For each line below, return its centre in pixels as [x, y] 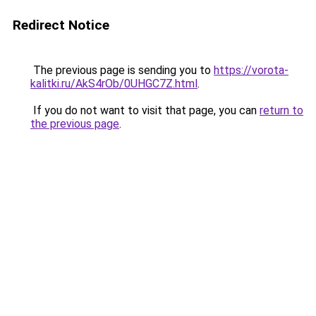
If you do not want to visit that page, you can [145, 110]
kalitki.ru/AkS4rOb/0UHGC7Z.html [114, 84]
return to [281, 110]
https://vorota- [251, 70]
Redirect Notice [61, 25]
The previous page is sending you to [122, 70]
